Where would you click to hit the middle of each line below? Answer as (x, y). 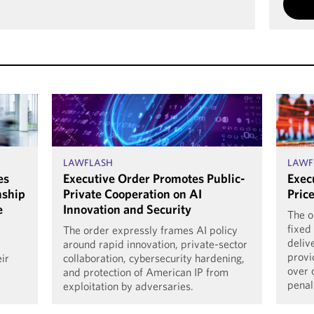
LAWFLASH (88, 163)
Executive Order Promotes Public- (154, 178)
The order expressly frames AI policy (150, 230)
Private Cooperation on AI (132, 194)
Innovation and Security (127, 209)
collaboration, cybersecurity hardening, (154, 258)
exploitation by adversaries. (128, 286)
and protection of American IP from (146, 272)
